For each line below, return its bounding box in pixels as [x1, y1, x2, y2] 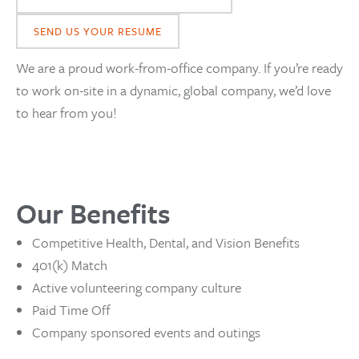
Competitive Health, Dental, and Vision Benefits [32, 232, 300, 252]
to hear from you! [16, 102, 117, 123]
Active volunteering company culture [32, 276, 241, 297]
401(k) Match [32, 254, 107, 275]
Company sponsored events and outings [32, 321, 260, 342]
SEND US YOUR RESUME [34, 22, 162, 39]
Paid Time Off [32, 299, 111, 320]
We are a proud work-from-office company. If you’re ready [16, 57, 343, 78]
